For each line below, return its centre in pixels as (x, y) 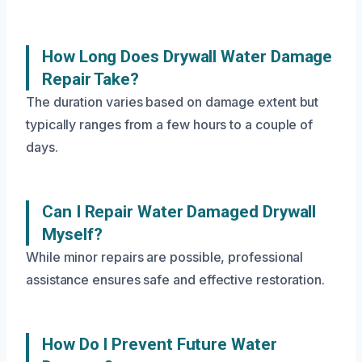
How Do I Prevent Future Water (160, 345)
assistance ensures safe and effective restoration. (176, 280)
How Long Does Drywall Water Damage (187, 57)
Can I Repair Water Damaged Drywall (179, 212)
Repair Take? (91, 80)
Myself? (72, 235)
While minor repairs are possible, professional (165, 257)
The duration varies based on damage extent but (173, 102)
